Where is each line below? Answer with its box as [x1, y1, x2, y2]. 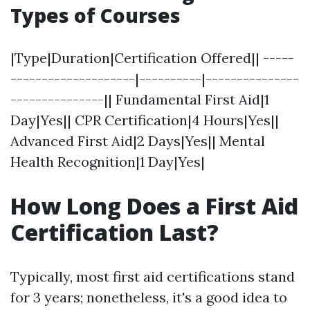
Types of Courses [10, 2, 181, 28]
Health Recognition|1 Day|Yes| [10, 153, 205, 170]
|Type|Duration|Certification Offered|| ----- [10, 49, 294, 66]
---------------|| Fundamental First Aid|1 [10, 91, 269, 108]
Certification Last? [10, 217, 219, 247]
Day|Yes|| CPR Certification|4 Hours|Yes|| [10, 111, 279, 129]
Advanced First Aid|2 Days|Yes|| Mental [10, 132, 265, 149]
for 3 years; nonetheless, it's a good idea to [10, 289, 287, 306]
